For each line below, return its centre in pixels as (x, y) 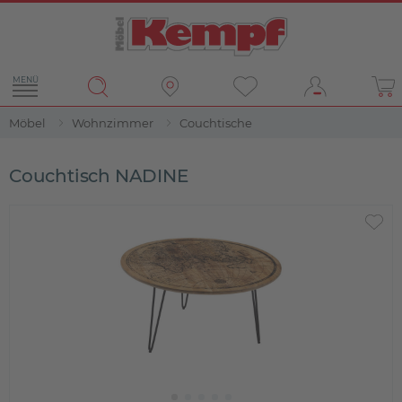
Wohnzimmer (113, 123)
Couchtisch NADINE (99, 176)
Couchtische (216, 123)
